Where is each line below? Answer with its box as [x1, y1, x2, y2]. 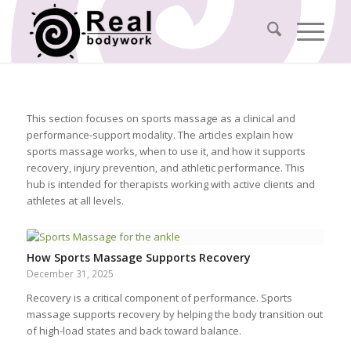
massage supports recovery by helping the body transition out [26, 307, 323, 322]
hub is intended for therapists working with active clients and [26, 177, 315, 192]
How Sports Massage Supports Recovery [26, 250, 251, 266]
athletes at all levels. [26, 194, 124, 208]
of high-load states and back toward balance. [26, 324, 241, 338]
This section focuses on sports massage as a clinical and [26, 111, 295, 126]
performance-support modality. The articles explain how [26, 128, 293, 143]
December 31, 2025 [26, 267, 114, 280]
